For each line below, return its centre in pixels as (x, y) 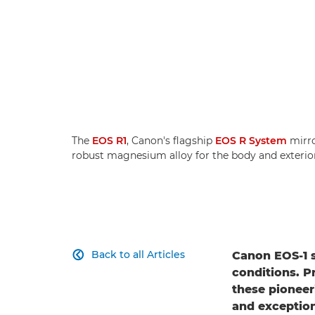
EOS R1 (109, 141)
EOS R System (251, 141)
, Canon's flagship (171, 141)
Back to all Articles (138, 255)
